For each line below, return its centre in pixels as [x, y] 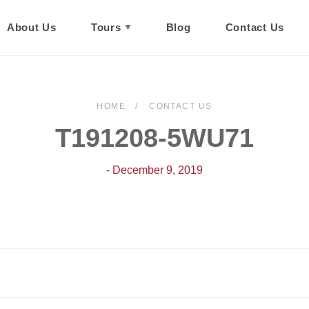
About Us [31, 27]
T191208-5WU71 [154, 138]
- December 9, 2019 [154, 170]
